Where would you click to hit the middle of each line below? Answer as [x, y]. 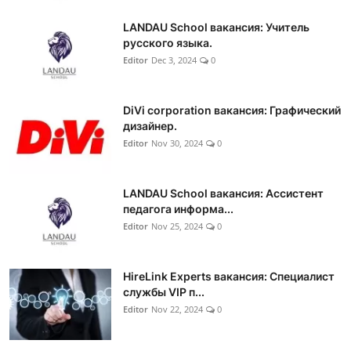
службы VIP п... [164, 292]
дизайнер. [150, 126]
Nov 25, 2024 [177, 226]
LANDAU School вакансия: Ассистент [223, 194]
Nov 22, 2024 [177, 309]
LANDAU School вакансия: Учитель [216, 27]
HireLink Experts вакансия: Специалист [229, 277]
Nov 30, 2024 [177, 143]
